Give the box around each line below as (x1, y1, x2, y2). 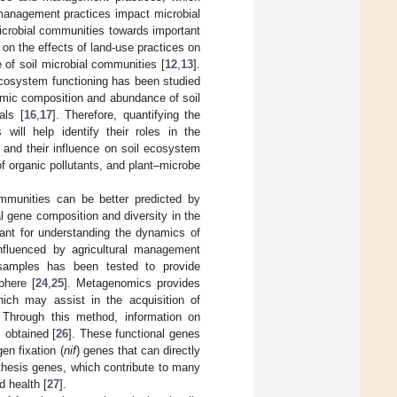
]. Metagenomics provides (64, 276, 200, 290)
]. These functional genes (68, 326, 200, 340)
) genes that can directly (75, 343, 201, 357)
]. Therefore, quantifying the (51, 107, 201, 121)
